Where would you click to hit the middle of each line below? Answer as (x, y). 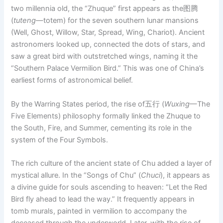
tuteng (25, 21)
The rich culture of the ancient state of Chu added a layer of (111, 163)
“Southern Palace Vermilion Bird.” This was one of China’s (108, 68)
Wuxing (177, 104)
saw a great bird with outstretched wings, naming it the (105, 56)
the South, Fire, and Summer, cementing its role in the (102, 128)
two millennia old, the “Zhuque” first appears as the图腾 (105, 9)
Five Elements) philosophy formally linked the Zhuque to (106, 116)
